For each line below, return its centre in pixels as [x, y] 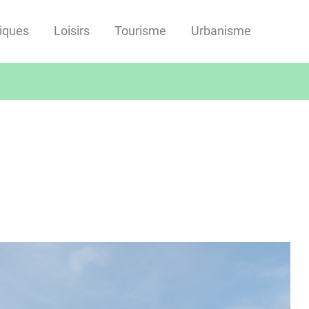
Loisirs [71, 31]
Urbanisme [221, 31]
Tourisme [140, 31]
